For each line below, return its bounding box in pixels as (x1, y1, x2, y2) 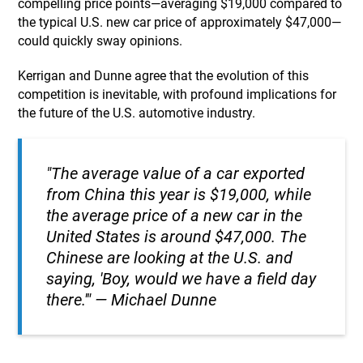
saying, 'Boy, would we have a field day (46, 268, 317, 288)
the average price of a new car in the (46, 205, 303, 225)
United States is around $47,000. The (46, 226, 307, 246)
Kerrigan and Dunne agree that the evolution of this (18, 67, 310, 83)
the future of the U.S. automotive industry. (18, 105, 256, 121)
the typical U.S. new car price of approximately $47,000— (18, 14, 342, 30)
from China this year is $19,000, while (46, 184, 312, 204)
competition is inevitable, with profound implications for (18, 86, 337, 102)
